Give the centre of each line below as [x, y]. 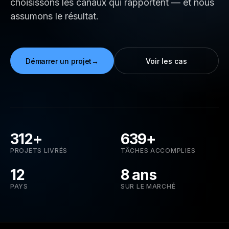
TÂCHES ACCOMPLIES [158, 151]
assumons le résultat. [54, 16]
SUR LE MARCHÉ [148, 186]
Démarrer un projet [59, 61]
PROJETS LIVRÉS [39, 151]
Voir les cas [166, 61]
